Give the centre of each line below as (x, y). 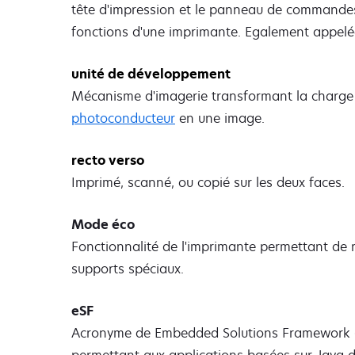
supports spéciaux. (128, 269)
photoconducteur (123, 118)
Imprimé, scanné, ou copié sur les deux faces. (208, 183)
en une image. (220, 118)
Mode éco (103, 225)
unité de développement (151, 73)
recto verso (108, 160)
